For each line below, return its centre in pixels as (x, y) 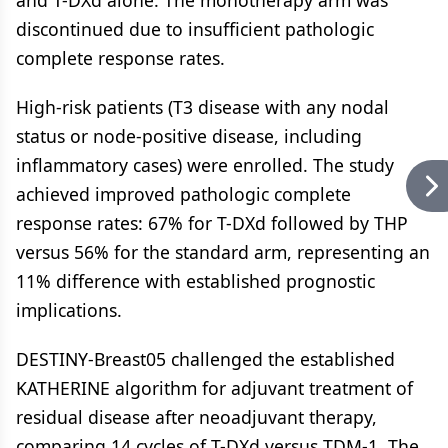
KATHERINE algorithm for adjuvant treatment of (214, 387)
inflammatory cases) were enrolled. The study (205, 164)
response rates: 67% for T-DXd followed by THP (212, 222)
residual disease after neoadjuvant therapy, (196, 416)
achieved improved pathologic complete (183, 193)
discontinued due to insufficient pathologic (195, 28)
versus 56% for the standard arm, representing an (223, 251)
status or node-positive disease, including (189, 135)
